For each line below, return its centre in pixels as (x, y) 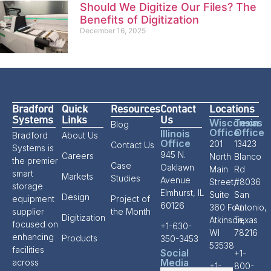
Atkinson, (227, 220)
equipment (33, 199)
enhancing (33, 237)
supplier (28, 212)
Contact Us (133, 145)
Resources (136, 109)
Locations (232, 109)
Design (75, 197)
